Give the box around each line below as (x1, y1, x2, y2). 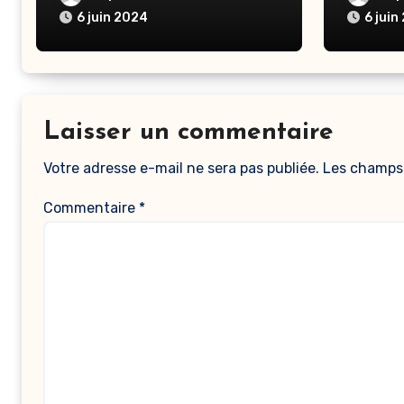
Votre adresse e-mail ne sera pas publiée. (43, 160, 319, 177)
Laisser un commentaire (43, 120, 334, 145)
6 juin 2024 (77, 10, 148, 25)
